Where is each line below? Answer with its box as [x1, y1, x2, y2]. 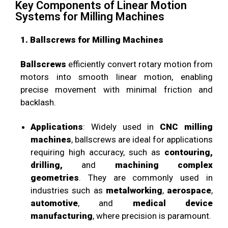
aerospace [167, 185, 211, 195]
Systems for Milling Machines [15, 10, 164, 23]
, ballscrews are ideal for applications [71, 134, 213, 145]
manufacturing [31, 210, 93, 221]
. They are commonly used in [79, 172, 213, 183]
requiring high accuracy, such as [31, 147, 164, 157]
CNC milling [160, 121, 213, 132]
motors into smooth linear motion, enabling [20, 72, 213, 82]
